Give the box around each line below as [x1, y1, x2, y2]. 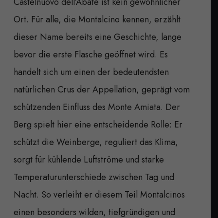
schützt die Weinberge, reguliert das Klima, [14, 135, 178, 148]
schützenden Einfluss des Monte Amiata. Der [14, 100, 180, 113]
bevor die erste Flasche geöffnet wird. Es [14, 48, 168, 61]
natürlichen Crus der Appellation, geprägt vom [14, 83, 190, 96]
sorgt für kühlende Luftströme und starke [14, 153, 164, 166]
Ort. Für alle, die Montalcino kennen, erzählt [14, 13, 181, 26]
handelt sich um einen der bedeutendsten [14, 65, 169, 78]
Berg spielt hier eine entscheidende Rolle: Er [14, 118, 182, 131]
